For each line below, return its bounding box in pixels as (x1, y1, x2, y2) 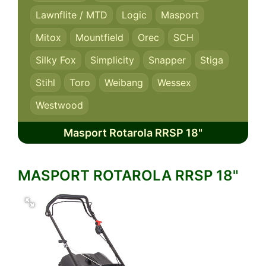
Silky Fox (36, 54, 76, 66)
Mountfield (75, 31, 123, 43)
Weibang (104, 77, 143, 88)
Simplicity (90, 54, 134, 66)
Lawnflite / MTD (36, 9, 107, 21)
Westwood (36, 99, 83, 111)
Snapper (148, 54, 186, 66)
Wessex (157, 77, 191, 88)
